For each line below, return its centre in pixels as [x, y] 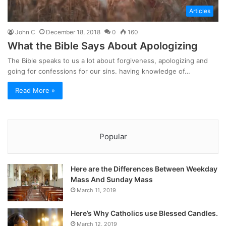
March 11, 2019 [96, 190]
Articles [200, 11]
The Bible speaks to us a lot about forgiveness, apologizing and [108, 61]
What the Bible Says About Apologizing [103, 46]
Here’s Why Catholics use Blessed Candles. [144, 213]
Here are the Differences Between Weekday [144, 169]
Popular [113, 137]
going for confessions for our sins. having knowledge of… [99, 71]
